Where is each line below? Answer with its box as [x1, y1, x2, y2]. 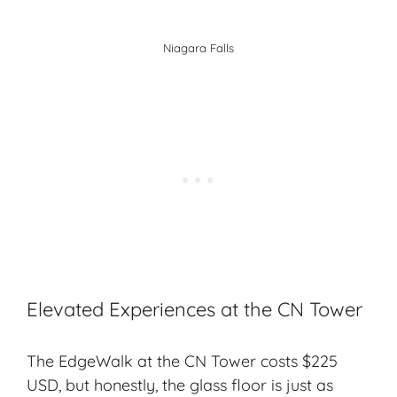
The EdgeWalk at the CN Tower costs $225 [27, 350, 338, 371]
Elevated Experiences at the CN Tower [27, 296, 362, 322]
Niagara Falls [163, 40, 234, 55]
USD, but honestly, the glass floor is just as [27, 374, 333, 395]
